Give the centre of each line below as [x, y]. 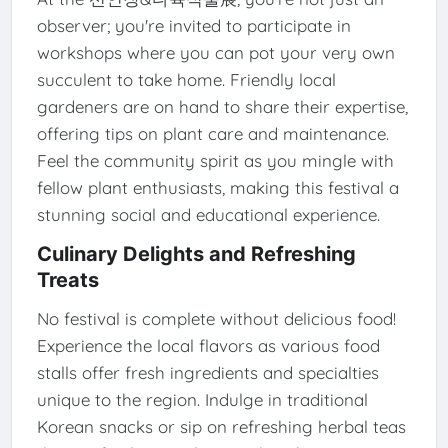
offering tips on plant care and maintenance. [212, 134]
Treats [67, 279]
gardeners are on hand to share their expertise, [222, 107]
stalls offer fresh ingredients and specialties [207, 372]
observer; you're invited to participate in [193, 26]
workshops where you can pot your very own [215, 53]
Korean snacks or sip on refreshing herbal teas [221, 426]
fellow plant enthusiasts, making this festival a [217, 188]
